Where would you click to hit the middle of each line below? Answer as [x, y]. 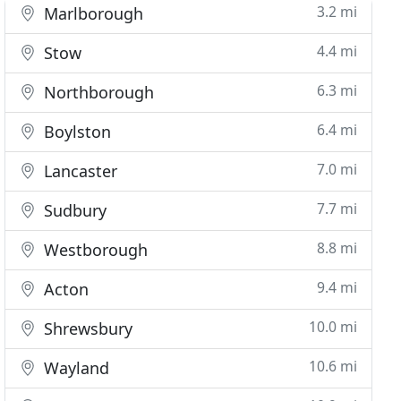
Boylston [76, 132]
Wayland [75, 368]
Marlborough [92, 13]
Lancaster [79, 171]
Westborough [94, 250]
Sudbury [73, 210]
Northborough [97, 92]
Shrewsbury [86, 328]
